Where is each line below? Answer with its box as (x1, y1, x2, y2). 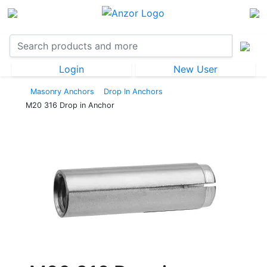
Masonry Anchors (30, 86, 94, 96)
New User (173, 63, 218, 75)
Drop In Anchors (104, 86, 163, 96)
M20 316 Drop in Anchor (26, 100, 114, 110)
